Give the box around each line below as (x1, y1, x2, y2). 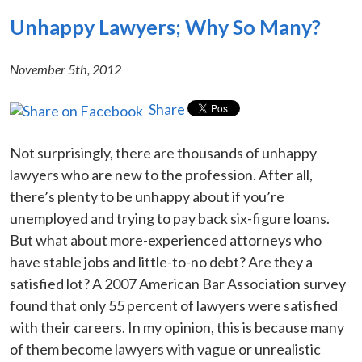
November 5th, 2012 (10, 61, 121, 77)
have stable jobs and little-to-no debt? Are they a (10, 252, 313, 271)
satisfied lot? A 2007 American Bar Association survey (10, 274, 346, 293)
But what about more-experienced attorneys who (10, 230, 322, 249)
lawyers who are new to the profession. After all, (10, 165, 313, 183)
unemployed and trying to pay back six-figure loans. (10, 208, 330, 227)
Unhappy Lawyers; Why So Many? (10, 14, 321, 39)
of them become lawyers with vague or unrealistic (10, 339, 321, 358)
